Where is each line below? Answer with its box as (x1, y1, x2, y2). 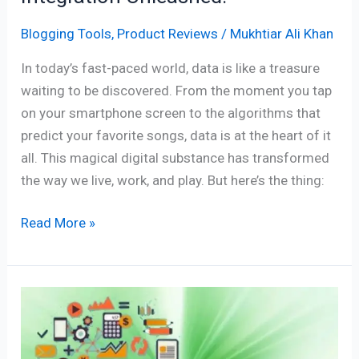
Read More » (21, 215, 96, 232)
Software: (20, 333, 80, 350)
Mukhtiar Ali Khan (230, 25, 334, 42)
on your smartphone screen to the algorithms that (21, 104, 321, 121)
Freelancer (20, 288, 84, 305)
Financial (20, 311, 74, 328)
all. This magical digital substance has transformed (21, 149, 330, 166)
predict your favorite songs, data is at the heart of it (21, 127, 332, 143)
